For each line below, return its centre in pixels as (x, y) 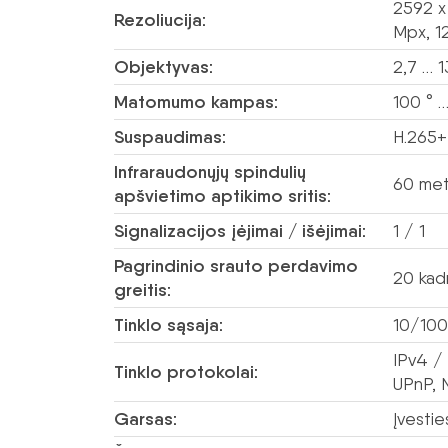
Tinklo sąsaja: (168, 325)
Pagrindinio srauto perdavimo (236, 266)
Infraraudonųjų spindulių (210, 172)
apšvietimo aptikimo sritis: (222, 196)
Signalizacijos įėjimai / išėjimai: (240, 231)
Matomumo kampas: (196, 102)
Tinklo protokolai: (186, 372)
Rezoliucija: (160, 20)
